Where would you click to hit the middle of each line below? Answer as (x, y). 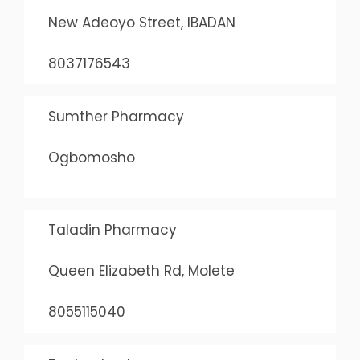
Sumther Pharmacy (116, 117)
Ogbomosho (91, 157)
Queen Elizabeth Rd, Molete (141, 271)
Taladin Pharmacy (112, 230)
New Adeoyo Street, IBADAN (141, 22)
